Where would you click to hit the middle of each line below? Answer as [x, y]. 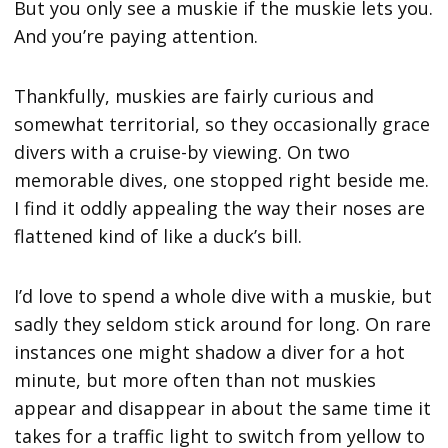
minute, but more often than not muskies [195, 380]
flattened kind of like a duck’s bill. [163, 236]
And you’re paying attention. [139, 36]
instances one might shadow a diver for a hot [210, 352]
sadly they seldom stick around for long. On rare [223, 324]
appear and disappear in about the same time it [223, 408]
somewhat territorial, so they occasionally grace [222, 124]
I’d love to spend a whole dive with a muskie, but [223, 296]
